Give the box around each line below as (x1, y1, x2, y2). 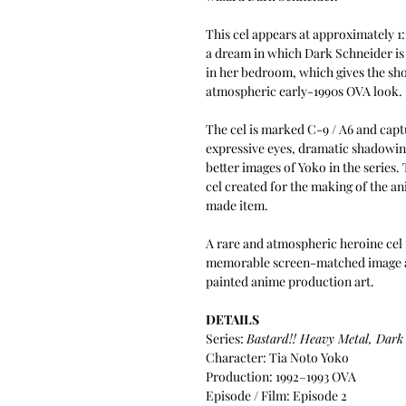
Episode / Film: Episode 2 (206, 386, 347, 404)
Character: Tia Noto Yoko (206, 348, 349, 366)
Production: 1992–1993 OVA (206, 367, 356, 385)
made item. (206, 196, 268, 214)
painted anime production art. (206, 272, 374, 290)
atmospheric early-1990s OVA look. (206, 82, 402, 100)
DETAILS (206, 310, 259, 328)
